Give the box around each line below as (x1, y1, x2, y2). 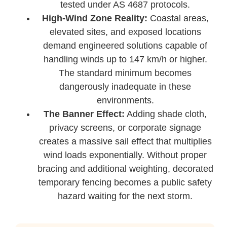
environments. (96, 95, 154, 105)
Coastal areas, (147, 13, 209, 23)
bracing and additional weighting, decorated (37, 163, 213, 174)
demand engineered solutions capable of (43, 40, 208, 51)
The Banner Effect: (44, 108, 125, 119)
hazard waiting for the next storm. (58, 191, 193, 201)
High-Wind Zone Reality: (42, 13, 147, 23)
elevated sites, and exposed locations (49, 26, 201, 37)
